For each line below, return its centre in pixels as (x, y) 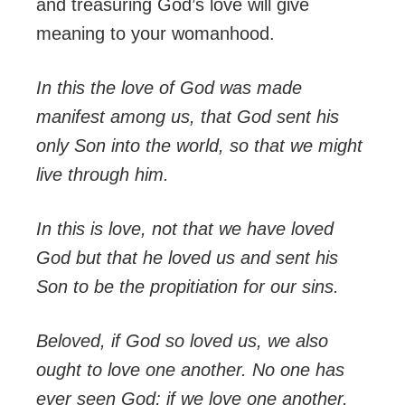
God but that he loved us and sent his (187, 258)
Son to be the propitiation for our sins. (188, 287)
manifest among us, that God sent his (188, 117)
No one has (298, 370)
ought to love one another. (141, 370)
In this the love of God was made (169, 88)
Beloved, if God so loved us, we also (182, 341)
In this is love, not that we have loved (185, 229)
